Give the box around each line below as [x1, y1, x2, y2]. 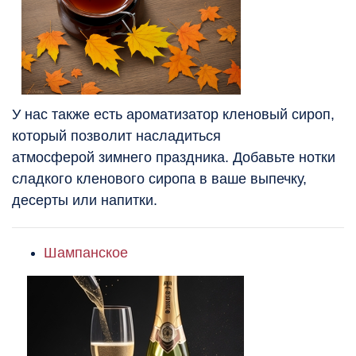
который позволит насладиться [12, 128, 221, 145]
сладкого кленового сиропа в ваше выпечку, [12, 171, 307, 188]
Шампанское [44, 245, 128, 261]
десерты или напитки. [12, 192, 157, 209]
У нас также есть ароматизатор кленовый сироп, [12, 106, 335, 123]
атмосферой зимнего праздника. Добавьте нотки [12, 149, 335, 166]
